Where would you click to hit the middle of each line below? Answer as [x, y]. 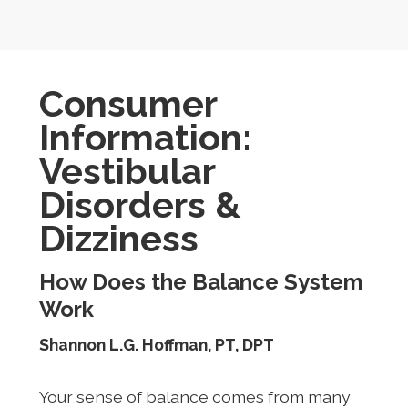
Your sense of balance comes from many [194, 396]
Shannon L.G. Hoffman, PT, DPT [156, 344]
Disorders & [139, 204]
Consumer [127, 103]
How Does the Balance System [201, 281]
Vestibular [127, 170]
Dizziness [118, 238]
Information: [145, 137]
